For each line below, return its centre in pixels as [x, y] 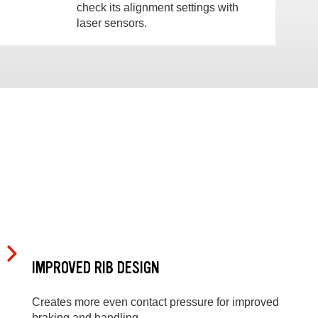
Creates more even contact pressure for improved [155, 302]
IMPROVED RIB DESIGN [96, 268]
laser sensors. [112, 23]
